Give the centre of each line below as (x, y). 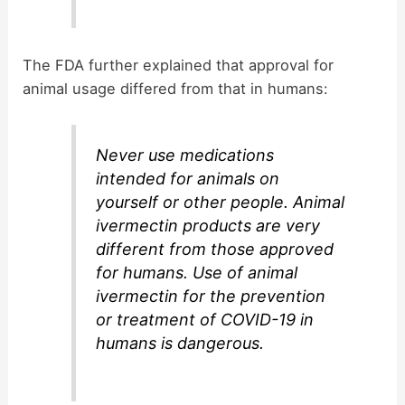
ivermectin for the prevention (211, 297)
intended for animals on (188, 179)
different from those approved (215, 250)
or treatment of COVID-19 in (205, 320)
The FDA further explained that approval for (179, 65)
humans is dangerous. (180, 344)
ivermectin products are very (208, 226)
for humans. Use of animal (197, 273)
